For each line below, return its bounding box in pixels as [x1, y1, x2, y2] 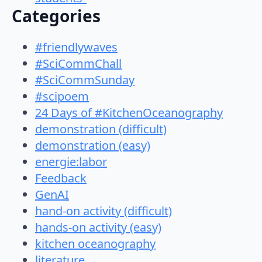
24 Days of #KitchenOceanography [35, 105, 223, 121]
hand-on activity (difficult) [35, 203, 172, 219]
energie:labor [35, 154, 107, 170]
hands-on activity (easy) [35, 219, 161, 236]
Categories [12, 5, 101, 27]
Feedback [35, 170, 87, 187]
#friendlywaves [35, 39, 118, 56]
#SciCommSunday [35, 72, 135, 88]
